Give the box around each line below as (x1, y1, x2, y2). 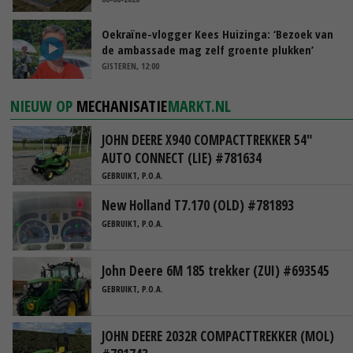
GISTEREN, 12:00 (102, 59, 159, 72)
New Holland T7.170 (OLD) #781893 (102, 196, 294, 215)
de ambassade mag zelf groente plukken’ (102, 41, 314, 58)
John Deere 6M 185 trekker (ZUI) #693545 (102, 262, 329, 281)
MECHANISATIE (76, 95, 168, 117)
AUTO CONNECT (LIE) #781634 (102, 148, 262, 167)
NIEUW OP (10, 95, 77, 117)
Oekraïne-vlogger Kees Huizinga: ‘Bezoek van (102, 25, 333, 42)
